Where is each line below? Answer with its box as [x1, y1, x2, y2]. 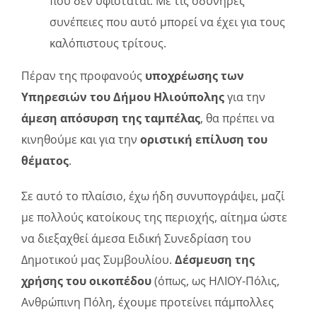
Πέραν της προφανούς [21, 68, 145, 84]
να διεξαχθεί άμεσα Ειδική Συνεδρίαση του [21, 231, 251, 247]
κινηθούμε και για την [21, 132, 140, 148]
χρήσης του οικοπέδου [21, 273, 151, 289]
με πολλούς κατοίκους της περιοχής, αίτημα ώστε [21, 209, 287, 226]
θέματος [21, 153, 69, 169]
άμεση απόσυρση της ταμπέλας [21, 110, 200, 127]
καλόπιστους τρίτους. [49, 35, 166, 52]
